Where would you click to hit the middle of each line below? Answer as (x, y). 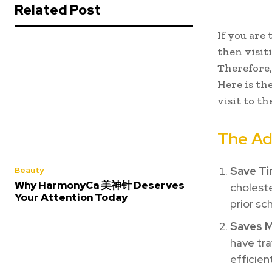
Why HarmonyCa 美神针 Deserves (100, 185)
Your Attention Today (71, 198)
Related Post (58, 10)
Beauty (29, 171)
